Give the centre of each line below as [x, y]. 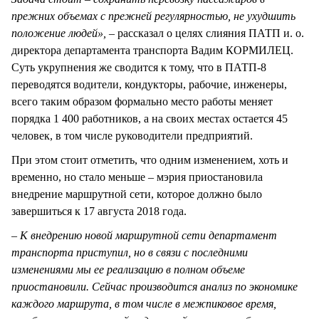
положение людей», [60, 33]
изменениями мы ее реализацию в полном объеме [128, 270]
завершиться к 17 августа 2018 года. [99, 211]
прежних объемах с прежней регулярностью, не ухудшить [153, 16]
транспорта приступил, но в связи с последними [130, 253]
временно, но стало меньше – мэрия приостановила [137, 177]
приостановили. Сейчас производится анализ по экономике [155, 287]
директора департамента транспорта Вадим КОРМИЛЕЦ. [152, 51]
